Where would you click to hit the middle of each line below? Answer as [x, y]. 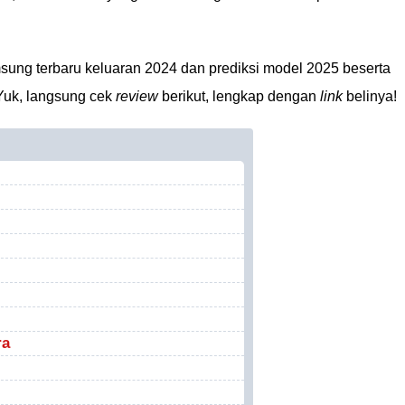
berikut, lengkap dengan [239, 96]
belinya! [370, 96]
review [137, 96]
